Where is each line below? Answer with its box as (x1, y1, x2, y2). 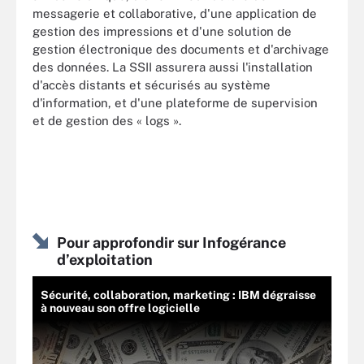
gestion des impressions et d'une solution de (32, 24, 292, 38)
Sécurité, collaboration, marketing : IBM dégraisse (41, 288, 316, 301)
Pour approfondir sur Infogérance (57, 234, 286, 251)
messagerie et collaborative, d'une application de (32, 6, 317, 20)
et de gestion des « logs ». (32, 113, 181, 128)
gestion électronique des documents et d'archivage (32, 41, 329, 56)
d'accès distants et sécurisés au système (32, 77, 271, 92)
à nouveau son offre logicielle (41, 301, 200, 314)
